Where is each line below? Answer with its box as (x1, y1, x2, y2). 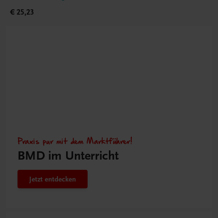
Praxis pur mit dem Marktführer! (18, 134, 133, 147)
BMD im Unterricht (18, 148, 119, 163)
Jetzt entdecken (29, 175, 76, 184)
